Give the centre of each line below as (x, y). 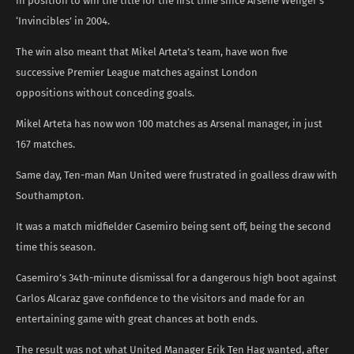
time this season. (56, 247)
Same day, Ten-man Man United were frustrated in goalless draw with (177, 175)
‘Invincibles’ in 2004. (63, 21)
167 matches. (45, 144)
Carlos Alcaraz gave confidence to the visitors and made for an (160, 298)
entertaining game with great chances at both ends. (137, 318)
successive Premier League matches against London (137, 72)
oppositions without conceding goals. (105, 92)
